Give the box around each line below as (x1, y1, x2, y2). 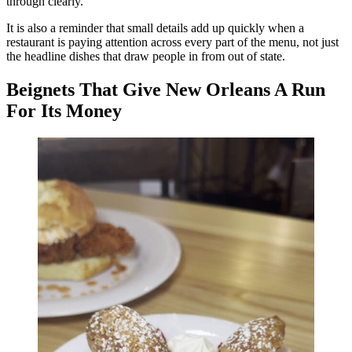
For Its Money (6, 101, 122, 122)
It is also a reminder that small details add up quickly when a (6, 21, 304, 35)
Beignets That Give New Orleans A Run (6, 79, 325, 101)
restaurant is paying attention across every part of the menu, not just (6, 35, 339, 49)
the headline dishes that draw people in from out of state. (6, 49, 285, 64)
